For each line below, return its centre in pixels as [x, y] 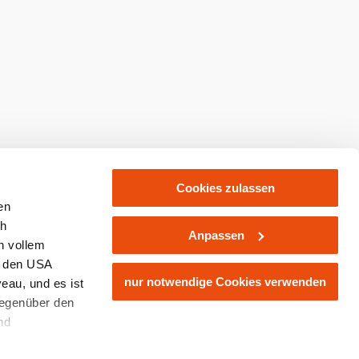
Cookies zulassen [225, 188]
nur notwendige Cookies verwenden [225, 282]
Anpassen [216, 235]
